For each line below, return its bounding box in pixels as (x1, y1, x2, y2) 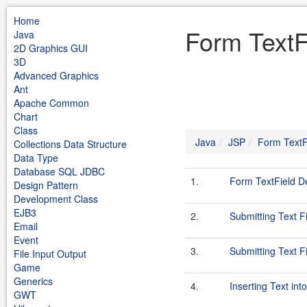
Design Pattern (14, 178, 78, 192)
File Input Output (14, 247, 86, 260)
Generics (14, 274, 53, 288)
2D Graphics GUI (14, 41, 88, 55)
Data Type (14, 151, 58, 164)
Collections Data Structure (14, 137, 127, 151)
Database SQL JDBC (14, 164, 105, 178)
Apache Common (14, 96, 89, 110)
